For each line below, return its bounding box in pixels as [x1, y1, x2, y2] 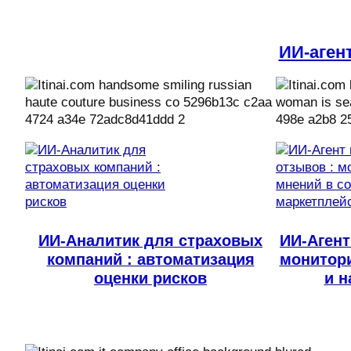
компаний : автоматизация [46, 251, 255, 269]
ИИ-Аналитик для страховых [38, 232, 262, 250]
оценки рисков [94, 270, 207, 288]
